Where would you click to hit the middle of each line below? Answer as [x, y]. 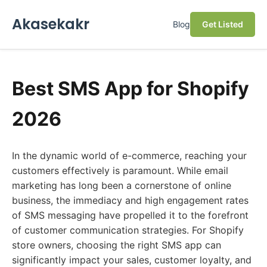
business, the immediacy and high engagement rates [130, 200]
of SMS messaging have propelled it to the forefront [130, 215]
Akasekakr [51, 24]
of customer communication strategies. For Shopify [128, 230]
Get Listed [223, 24]
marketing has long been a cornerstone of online [122, 185]
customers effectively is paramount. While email [120, 170]
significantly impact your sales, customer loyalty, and [132, 260]
